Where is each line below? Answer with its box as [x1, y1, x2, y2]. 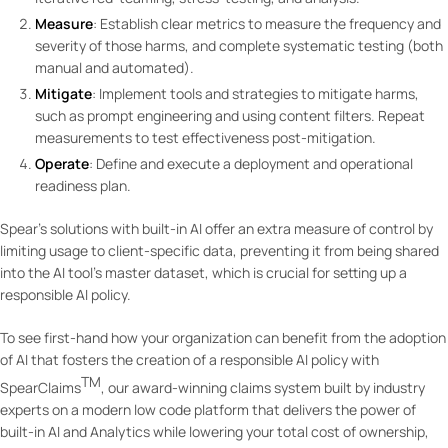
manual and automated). [35, 57, 197, 77]
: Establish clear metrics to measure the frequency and [93, 13, 441, 33]
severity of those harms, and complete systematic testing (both [35, 35, 443, 55]
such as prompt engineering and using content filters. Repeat [35, 106, 425, 126]
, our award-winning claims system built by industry [101, 378, 425, 397]
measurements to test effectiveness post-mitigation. [35, 128, 379, 148]
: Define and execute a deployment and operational [89, 154, 413, 174]
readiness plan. [35, 176, 134, 196]
